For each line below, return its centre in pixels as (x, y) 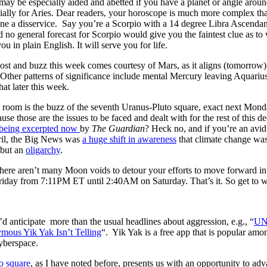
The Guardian (118, 128)
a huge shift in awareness (129, 139)
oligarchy (43, 150)
